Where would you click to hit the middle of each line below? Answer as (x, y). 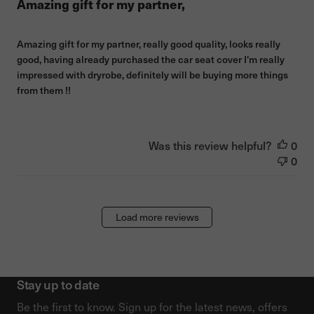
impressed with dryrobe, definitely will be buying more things (152, 74)
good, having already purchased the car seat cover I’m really (151, 59)
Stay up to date (58, 284)
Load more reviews (157, 217)
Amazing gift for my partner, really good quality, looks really (149, 43)
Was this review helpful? (210, 145)
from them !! (44, 90)
